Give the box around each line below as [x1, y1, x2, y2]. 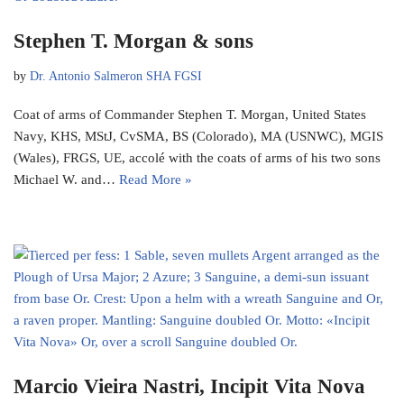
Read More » [119, 172, 192, 188]
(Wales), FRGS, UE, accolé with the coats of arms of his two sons [14, 151, 381, 166]
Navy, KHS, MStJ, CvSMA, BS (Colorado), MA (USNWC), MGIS [14, 129, 383, 144]
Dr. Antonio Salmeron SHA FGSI [30, 69, 202, 84]
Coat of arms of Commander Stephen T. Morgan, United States [14, 107, 366, 123]
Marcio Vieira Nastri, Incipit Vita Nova [14, 375, 365, 399]
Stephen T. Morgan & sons [14, 30, 253, 53]
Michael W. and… [14, 172, 119, 188]
